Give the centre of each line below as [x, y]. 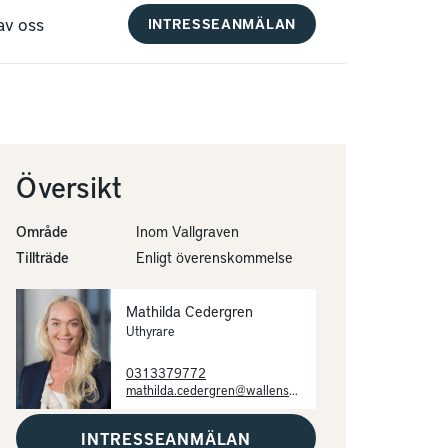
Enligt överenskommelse [214, 257]
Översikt [69, 186]
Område [42, 231]
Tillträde [42, 257]
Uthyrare [150, 331]
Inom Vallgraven [187, 231]
